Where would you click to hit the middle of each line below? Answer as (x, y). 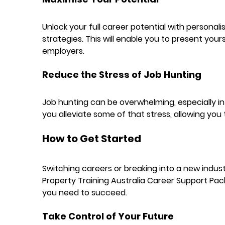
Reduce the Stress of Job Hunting (122, 74)
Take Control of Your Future (108, 216)
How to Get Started (91, 138)
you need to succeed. (84, 192)
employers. (63, 51)
